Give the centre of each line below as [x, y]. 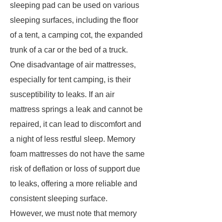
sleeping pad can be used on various [75, 5]
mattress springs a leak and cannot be [76, 109]
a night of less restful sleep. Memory [73, 139]
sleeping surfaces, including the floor [74, 20]
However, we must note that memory [73, 213]
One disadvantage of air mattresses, [73, 65]
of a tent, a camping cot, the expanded [76, 35]
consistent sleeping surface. [59, 198]
